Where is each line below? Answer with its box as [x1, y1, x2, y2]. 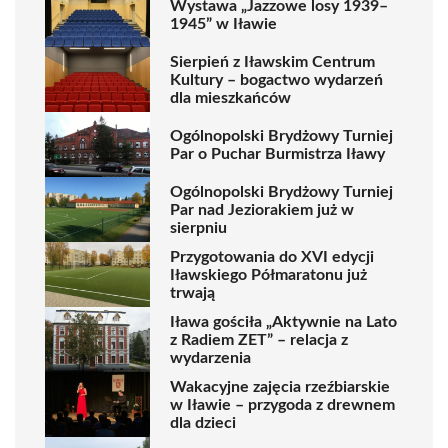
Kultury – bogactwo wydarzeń [170, 71, 383, 88]
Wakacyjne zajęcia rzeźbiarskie [170, 378, 390, 395]
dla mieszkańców [170, 89, 291, 106]
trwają [170, 284, 215, 301]
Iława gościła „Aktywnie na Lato [170, 313, 397, 330]
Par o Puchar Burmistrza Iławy [170, 145, 385, 162]
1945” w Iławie [170, 15, 277, 32]
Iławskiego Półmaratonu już [170, 266, 367, 283]
